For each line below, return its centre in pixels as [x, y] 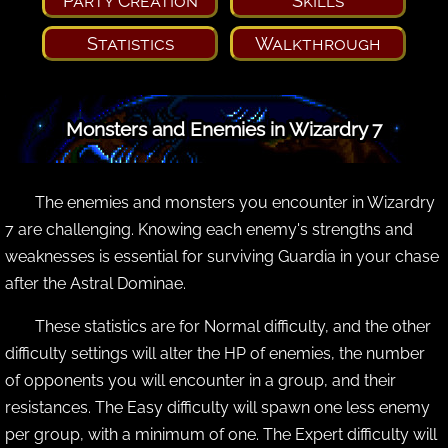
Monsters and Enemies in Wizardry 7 [224, 128]
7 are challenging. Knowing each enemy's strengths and [209, 229]
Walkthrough [318, 43]
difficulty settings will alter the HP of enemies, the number [215, 353]
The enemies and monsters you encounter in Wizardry [235, 202]
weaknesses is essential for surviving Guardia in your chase [222, 256]
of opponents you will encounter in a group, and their [200, 380]
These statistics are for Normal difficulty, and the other [233, 326]
